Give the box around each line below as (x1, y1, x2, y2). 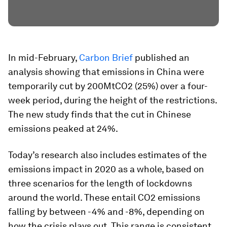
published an (133, 52, 190, 63)
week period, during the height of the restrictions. (8, 95, 217, 105)
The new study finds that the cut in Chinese (8, 109, 191, 120)
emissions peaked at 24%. (8, 123, 118, 134)
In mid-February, (8, 52, 79, 63)
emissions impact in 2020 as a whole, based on (8, 164, 204, 174)
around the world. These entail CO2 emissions (8, 192, 200, 203)
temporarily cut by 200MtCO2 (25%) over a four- (8, 81, 208, 91)
